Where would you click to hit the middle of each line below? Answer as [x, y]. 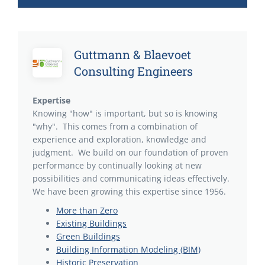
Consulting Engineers [133, 71]
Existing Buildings [91, 223]
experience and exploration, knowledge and [119, 139]
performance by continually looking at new [117, 165]
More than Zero [87, 210]
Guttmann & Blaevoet [132, 54]
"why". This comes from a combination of [115, 126]
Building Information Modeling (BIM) [128, 249]
